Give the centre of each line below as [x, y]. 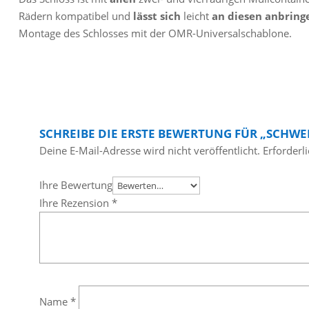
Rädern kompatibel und [74, 16]
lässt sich [155, 16]
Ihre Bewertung [76, 185]
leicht [195, 16]
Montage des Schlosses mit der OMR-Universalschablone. [155, 33]
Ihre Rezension [75, 203]
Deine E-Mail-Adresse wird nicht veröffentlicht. [149, 151]
